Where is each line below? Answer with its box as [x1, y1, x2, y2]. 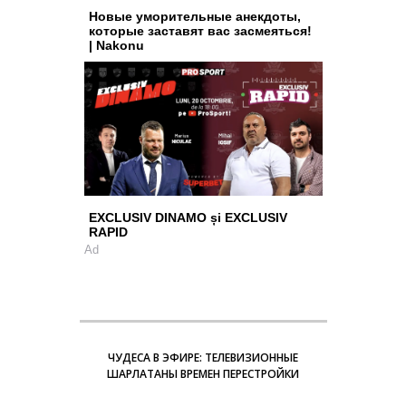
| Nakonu [88, 37, 144, 53]
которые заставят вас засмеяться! [88, 23, 312, 38]
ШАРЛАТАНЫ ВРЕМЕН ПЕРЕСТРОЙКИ [107, 365, 299, 382]
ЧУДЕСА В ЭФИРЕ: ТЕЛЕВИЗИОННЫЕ [108, 349, 298, 365]
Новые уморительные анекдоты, [88, 8, 301, 24]
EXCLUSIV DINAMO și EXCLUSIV [88, 209, 287, 225]
